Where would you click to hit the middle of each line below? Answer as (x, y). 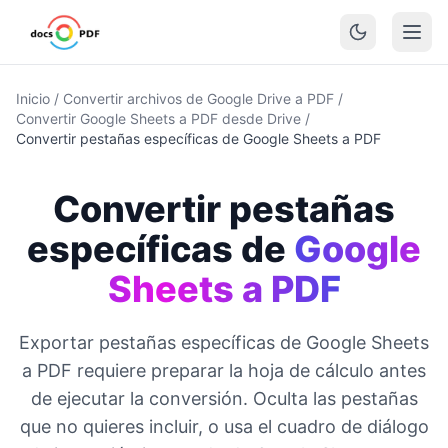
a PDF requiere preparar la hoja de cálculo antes (224, 370)
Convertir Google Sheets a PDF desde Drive (158, 118)
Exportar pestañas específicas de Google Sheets (224, 342)
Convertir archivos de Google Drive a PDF (198, 98)
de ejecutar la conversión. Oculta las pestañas (224, 398)
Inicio (33, 98)
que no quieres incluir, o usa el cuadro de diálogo (224, 426)
